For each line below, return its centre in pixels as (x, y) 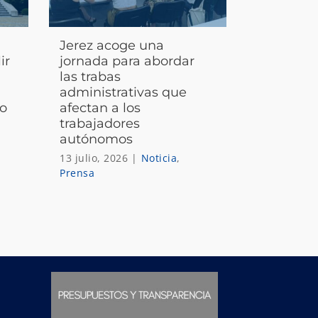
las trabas (91, 76)
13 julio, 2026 (94, 158)
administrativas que (124, 92)
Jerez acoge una (112, 45)
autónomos (97, 139)
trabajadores (100, 123)
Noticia (159, 158)
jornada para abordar (127, 61)
